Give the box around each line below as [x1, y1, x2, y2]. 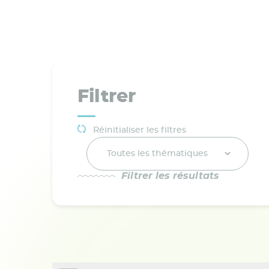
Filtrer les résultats [121, 171, 219, 181]
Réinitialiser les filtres [90, 125, 186, 134]
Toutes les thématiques [107, 149, 208, 158]
